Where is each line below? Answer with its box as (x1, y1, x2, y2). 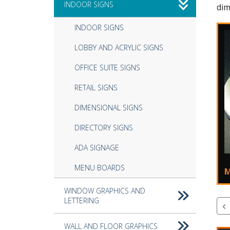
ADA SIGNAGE (74, 143, 119, 153)
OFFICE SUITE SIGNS (74, 63, 140, 73)
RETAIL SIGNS (74, 83, 118, 93)
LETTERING (64, 196, 99, 206)
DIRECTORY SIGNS (74, 123, 133, 133)
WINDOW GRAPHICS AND (64, 186, 145, 196)
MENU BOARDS (74, 163, 125, 173)
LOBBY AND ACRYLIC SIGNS (74, 43, 163, 53)
